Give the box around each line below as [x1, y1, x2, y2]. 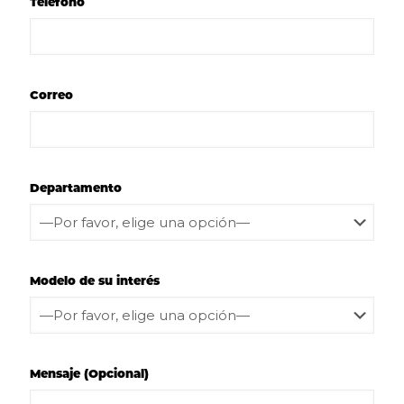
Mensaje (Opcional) [30, 365, 149, 381]
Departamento [30, 179, 122, 195]
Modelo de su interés [30, 272, 160, 288]
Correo [30, 87, 73, 102]
